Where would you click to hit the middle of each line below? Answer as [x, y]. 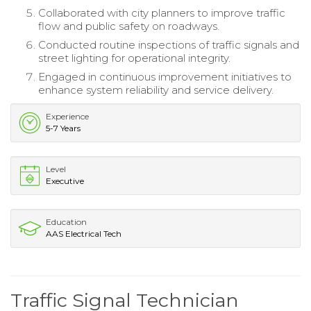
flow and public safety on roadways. [129, 26]
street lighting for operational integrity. [134, 58]
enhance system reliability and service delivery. [156, 90]
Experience [67, 116]
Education [66, 221]
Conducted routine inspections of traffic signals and [169, 44]
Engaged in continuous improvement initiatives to [165, 76]
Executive [65, 180]
